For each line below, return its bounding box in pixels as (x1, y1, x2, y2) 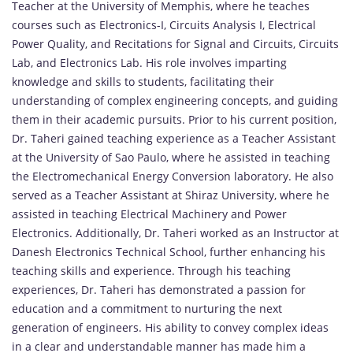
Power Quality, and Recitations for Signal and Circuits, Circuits (12, 36, 339, 52)
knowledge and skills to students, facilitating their (12, 74, 274, 90)
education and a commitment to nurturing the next (12, 301, 282, 317)
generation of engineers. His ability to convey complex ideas (12, 320, 329, 336)
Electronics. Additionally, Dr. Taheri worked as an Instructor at (12, 225, 339, 241)
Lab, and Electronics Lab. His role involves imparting (12, 55, 287, 71)
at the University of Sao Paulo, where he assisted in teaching (12, 150, 330, 165)
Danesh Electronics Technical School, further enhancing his (12, 244, 325, 260)
